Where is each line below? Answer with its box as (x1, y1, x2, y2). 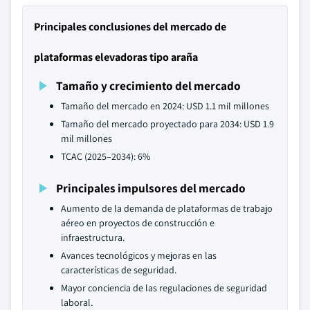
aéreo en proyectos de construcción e (61, 217, 215, 229)
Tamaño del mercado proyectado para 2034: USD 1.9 (61, 118, 274, 130)
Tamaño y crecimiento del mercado (56, 77, 241, 93)
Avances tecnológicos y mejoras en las (61, 249, 217, 262)
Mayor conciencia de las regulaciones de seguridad (61, 282, 267, 294)
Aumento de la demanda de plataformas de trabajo (61, 202, 273, 215)
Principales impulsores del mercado (56, 180, 246, 196)
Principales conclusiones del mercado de (34, 19, 226, 34)
